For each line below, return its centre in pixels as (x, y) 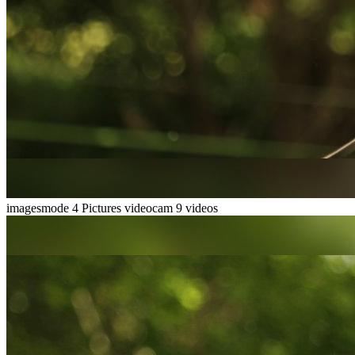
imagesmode (39, 208)
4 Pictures (97, 208)
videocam (150, 208)
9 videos (197, 208)
